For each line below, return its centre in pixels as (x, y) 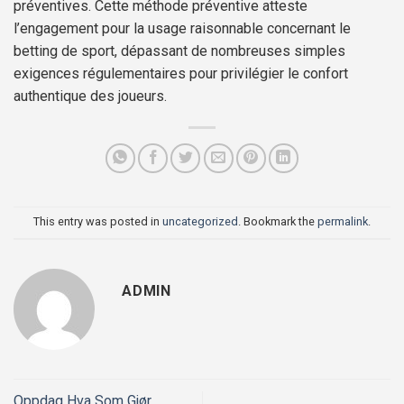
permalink (343, 222)
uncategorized (200, 222)
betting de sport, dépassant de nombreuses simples (179, 51)
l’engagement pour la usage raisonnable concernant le (182, 29)
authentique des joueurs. (90, 96)
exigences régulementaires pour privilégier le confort (181, 74)
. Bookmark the (278, 222)
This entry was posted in (98, 222)
